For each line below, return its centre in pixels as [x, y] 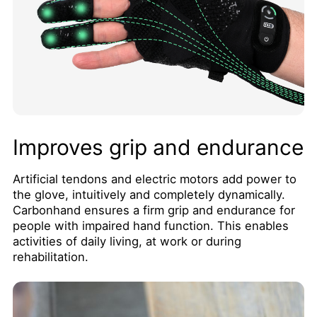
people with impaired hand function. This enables [150, 226]
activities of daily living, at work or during [127, 242]
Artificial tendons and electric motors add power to [154, 179]
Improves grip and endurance [158, 148]
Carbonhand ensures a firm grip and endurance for [154, 211]
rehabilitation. [50, 257]
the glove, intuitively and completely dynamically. [149, 195]
